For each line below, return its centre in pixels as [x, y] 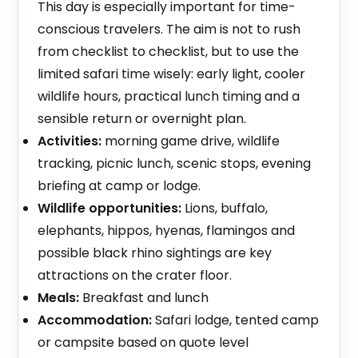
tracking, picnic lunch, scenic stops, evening [175, 163]
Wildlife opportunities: [110, 208]
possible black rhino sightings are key [155, 253]
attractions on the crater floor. [135, 275]
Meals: [59, 298]
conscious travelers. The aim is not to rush [169, 29]
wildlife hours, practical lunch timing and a [169, 96]
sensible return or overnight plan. [142, 119]
